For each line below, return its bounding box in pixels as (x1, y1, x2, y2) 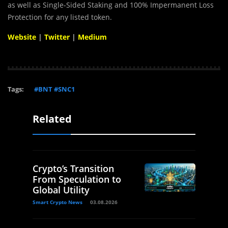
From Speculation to (33, 173, 121, 185)
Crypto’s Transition (33, 162, 114, 175)
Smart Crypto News (33, 198, 82, 206)
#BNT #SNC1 (34, 84, 75, 94)
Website (8, 32, 36, 42)
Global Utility (33, 183, 90, 196)
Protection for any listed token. (8, 12, 112, 22)
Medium (78, 32, 107, 42)
